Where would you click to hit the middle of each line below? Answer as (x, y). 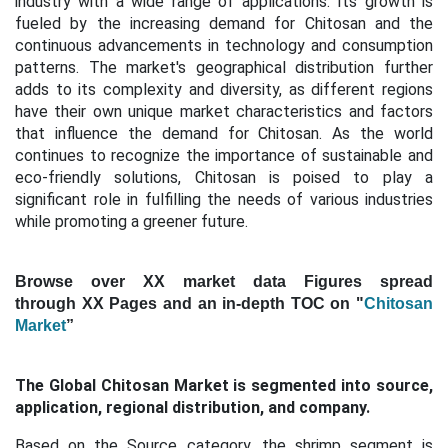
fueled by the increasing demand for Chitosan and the (224, 23)
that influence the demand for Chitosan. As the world (224, 133)
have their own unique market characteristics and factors (224, 111)
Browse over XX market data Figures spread (224, 281)
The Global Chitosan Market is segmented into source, (224, 385)
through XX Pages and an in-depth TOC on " (189, 303)
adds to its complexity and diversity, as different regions (224, 89)
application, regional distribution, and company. (192, 407)
